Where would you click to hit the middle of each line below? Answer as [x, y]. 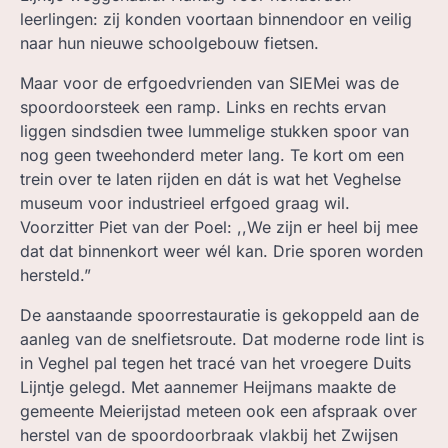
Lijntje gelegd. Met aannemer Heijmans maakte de [208, 387]
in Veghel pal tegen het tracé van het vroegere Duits [215, 363]
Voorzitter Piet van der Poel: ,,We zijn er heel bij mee [219, 227]
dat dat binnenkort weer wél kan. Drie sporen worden [221, 251]
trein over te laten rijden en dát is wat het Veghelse [210, 179]
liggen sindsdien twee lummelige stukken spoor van [214, 131]
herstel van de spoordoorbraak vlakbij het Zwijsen [209, 435]
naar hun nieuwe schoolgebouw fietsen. [169, 43]
